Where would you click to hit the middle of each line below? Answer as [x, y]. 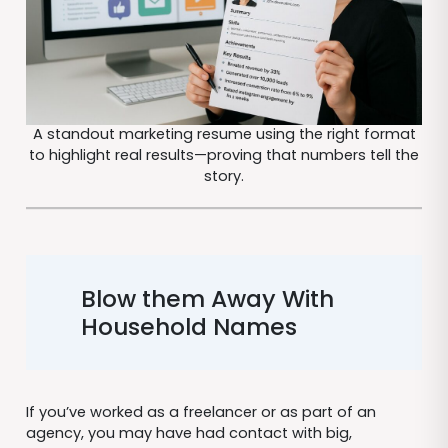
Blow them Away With [207, 298]
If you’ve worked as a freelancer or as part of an [200, 412]
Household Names [189, 326]
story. [224, 176]
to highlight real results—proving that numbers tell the [224, 155]
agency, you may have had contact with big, [188, 433]
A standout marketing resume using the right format [224, 134]
